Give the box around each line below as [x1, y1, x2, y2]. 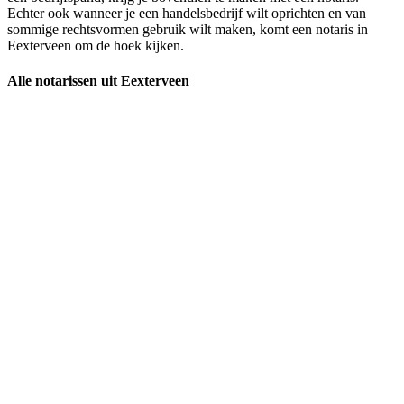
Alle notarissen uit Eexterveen [7, 72, 189, 88]
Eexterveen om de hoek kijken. [7, 37, 184, 53]
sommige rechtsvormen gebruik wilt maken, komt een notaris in [7, 21, 368, 37]
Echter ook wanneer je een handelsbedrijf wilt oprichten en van [7, 5, 366, 21]
